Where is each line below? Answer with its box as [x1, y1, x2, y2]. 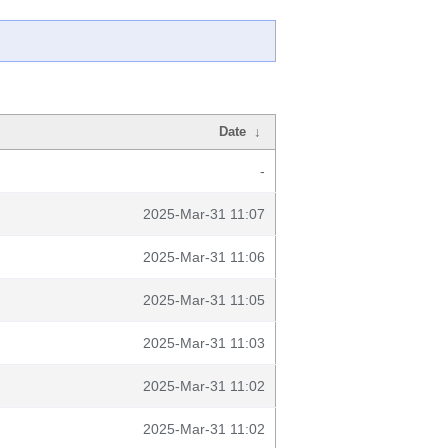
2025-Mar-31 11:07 [143, 206, 265, 222]
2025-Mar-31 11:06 [143, 249, 265, 265]
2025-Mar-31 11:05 [143, 292, 265, 308]
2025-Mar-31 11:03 [143, 335, 265, 351]
